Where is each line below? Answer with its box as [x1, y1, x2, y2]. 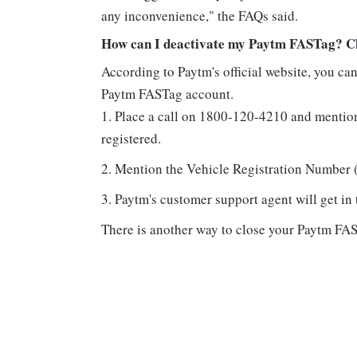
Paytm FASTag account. [101, 84, 233, 104]
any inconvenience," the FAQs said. [101, 6, 298, 25]
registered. [101, 129, 161, 148]
